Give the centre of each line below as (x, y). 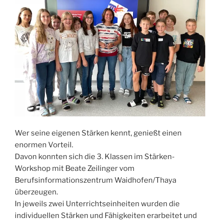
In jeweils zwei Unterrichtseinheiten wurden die (97, 204)
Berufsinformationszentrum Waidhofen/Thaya (96, 180)
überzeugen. (36, 192)
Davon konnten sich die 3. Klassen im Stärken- (95, 157)
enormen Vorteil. (44, 145)
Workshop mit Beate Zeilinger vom (75, 169)
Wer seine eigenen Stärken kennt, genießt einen (98, 133)
